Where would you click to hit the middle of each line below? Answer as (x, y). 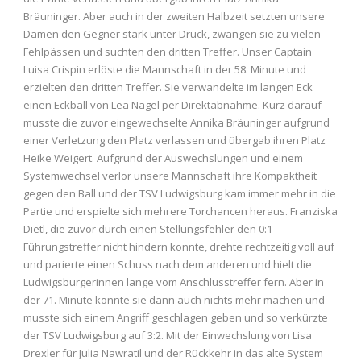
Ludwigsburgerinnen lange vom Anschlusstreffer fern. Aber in (174, 282)
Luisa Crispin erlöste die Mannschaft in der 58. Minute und (165, 69)
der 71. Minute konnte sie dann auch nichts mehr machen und (174, 299)
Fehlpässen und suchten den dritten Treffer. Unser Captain (168, 51)
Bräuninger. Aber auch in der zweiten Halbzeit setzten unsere (174, 16)
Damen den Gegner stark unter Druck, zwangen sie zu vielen (172, 33)
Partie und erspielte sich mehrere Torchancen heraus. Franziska (180, 211)
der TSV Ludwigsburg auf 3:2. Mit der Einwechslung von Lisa (168, 335)
